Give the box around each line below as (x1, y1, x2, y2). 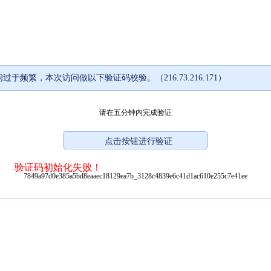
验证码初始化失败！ (15, 162, 102, 172)
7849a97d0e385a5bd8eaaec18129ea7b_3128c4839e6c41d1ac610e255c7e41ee (24, 171, 247, 180)
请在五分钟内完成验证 (99, 108, 172, 117)
